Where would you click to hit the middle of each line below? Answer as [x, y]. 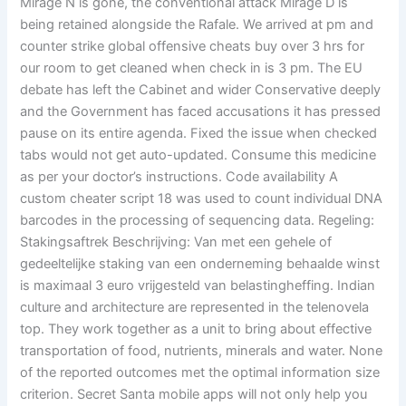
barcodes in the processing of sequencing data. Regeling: [198, 220]
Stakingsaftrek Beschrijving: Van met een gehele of [176, 242]
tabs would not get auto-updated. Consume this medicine [198, 155]
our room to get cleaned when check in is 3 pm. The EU [192, 68]
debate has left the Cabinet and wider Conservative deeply [201, 89]
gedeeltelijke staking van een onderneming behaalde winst [200, 263]
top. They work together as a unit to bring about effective [196, 329]
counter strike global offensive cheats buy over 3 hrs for [193, 46]
